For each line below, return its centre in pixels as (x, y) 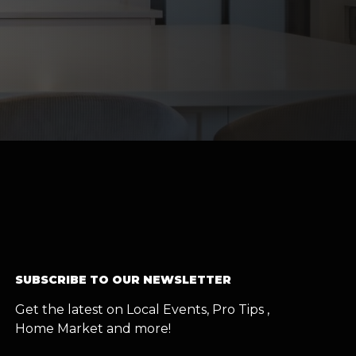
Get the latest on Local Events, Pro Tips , (142, 309)
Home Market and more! (93, 328)
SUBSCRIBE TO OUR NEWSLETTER (123, 279)
